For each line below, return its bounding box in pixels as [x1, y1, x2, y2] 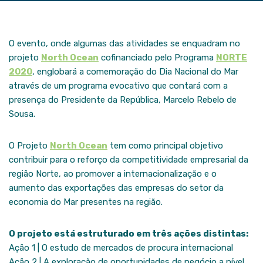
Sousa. [9, 109, 35, 119]
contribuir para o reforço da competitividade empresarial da [9, 154, 248, 165]
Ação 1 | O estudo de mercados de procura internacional [9, 242, 233, 253]
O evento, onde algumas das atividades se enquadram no [9, 38, 240, 49]
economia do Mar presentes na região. [9, 197, 163, 207]
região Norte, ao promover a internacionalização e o [9, 168, 217, 179]
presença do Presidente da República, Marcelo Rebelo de [9, 95, 237, 105]
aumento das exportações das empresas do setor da [9, 183, 224, 193]
